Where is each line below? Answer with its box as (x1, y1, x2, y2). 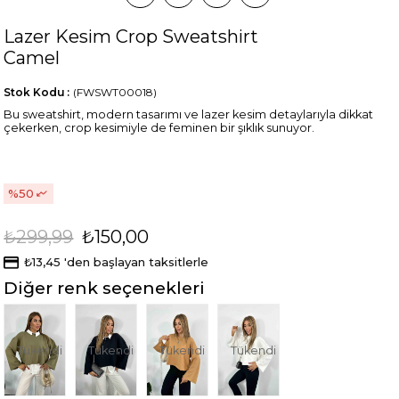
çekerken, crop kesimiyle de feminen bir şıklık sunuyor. (4, 120, 315, 134)
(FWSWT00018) (73, 85, 158, 99)
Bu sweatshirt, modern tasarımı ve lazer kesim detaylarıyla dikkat (4, 107, 374, 121)
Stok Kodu (4, 85, 66, 99)
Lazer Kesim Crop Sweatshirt (4, 25, 259, 47)
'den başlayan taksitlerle (64, 255, 209, 270)
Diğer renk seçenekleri (4, 278, 206, 299)
